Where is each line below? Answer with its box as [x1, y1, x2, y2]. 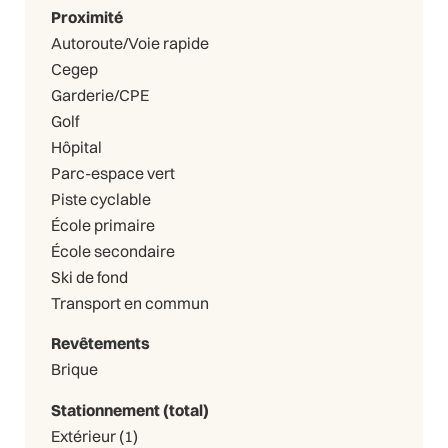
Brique [50, 359, 98, 380]
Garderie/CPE [50, 84, 149, 105]
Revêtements [50, 333, 150, 354]
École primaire [50, 214, 155, 235]
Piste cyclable [50, 188, 151, 209]
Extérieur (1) [118, 425, 138, 446]
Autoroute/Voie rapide [50, 32, 209, 53]
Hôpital [50, 136, 102, 157]
